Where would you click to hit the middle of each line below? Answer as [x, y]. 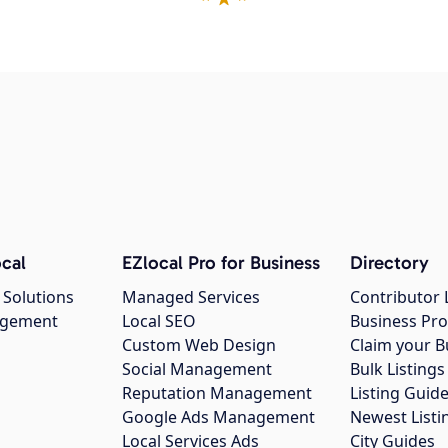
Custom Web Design [199, 345]
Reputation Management [217, 393]
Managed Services [191, 297]
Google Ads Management [218, 417]
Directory [389, 263]
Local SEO [159, 321]
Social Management [197, 369]
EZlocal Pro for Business [221, 263]
